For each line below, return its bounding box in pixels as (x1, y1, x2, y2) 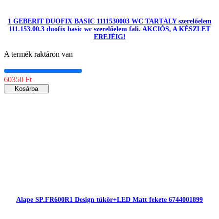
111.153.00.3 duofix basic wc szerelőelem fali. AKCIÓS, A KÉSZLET (9, 25, 210, 33)
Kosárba (15, 85, 38, 93)
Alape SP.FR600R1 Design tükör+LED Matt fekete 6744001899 (16, 196, 203, 203)
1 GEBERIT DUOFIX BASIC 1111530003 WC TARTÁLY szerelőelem (7, 18, 212, 25)
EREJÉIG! (93, 33, 126, 41)
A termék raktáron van (4, 50, 73, 59)
